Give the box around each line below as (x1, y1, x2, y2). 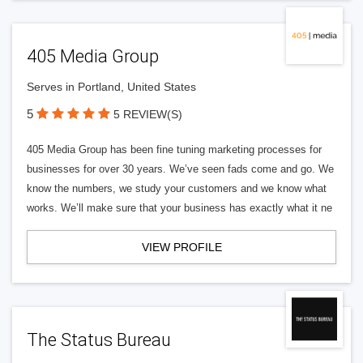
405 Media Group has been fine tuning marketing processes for (27, 143, 322, 156)
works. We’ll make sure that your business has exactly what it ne (27, 202, 332, 214)
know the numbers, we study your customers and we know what (27, 182, 327, 194)
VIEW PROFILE (141, 241, 222, 254)
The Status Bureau (27, 330, 171, 350)
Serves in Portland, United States (27, 80, 196, 93)
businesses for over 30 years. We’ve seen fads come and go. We (27, 163, 334, 175)
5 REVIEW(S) (113, 108, 182, 121)
